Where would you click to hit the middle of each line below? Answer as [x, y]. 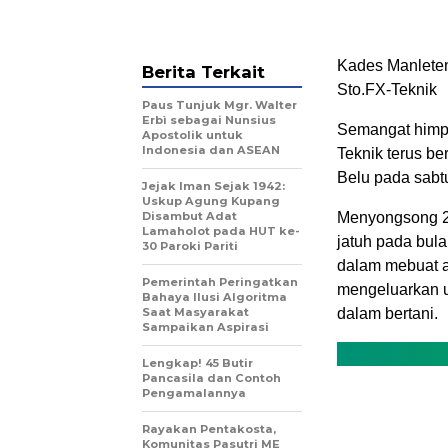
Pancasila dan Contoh [211, 378]
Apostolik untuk [192, 135]
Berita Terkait [203, 72]
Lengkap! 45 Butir [197, 363]
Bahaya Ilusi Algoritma [214, 297]
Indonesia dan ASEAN [211, 150]
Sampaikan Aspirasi [205, 327]
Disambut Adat [189, 216]
